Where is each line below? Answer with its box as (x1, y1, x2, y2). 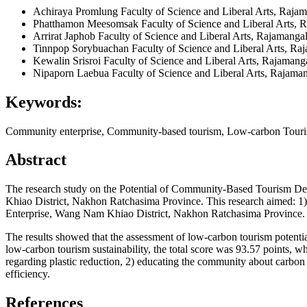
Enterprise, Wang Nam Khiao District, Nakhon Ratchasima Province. (5, 208, 305, 220)
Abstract (5, 151, 66, 169)
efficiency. (5, 268, 50, 280)
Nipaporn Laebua (33, 66, 112, 79)
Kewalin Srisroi (33, 54, 103, 66)
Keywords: (5, 93, 82, 111)
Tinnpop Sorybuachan (33, 42, 132, 54)
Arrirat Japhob (33, 29, 98, 42)
